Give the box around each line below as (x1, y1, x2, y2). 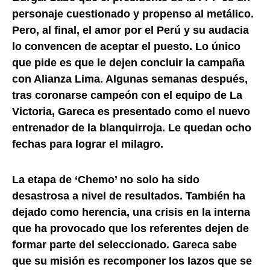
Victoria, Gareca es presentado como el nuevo (12, 105, 250, 118)
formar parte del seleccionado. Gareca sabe (12, 238, 237, 251)
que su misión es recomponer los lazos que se (12, 254, 252, 267)
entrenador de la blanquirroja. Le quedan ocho (12, 121, 251, 134)
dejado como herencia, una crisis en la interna (12, 206, 250, 218)
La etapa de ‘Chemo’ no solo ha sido (12, 173, 199, 186)
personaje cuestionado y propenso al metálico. (12, 7, 254, 20)
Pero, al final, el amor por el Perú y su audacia (12, 24, 249, 36)
